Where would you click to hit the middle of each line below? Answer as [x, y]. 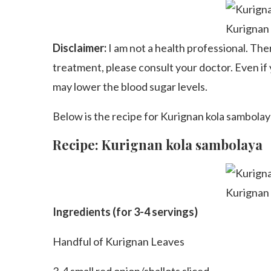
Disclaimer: [80, 48]
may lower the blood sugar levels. [130, 87]
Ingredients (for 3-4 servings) [125, 212]
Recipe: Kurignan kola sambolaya [158, 145]
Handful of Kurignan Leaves [119, 241]
